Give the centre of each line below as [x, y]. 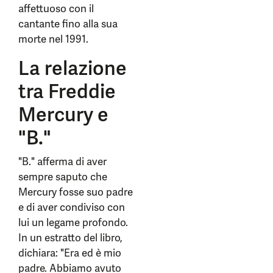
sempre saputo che [63, 177]
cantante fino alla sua [68, 24]
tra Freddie [67, 91]
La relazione [73, 68]
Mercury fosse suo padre [76, 192]
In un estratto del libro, [70, 238]
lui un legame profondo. [73, 222]
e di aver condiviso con [72, 207]
